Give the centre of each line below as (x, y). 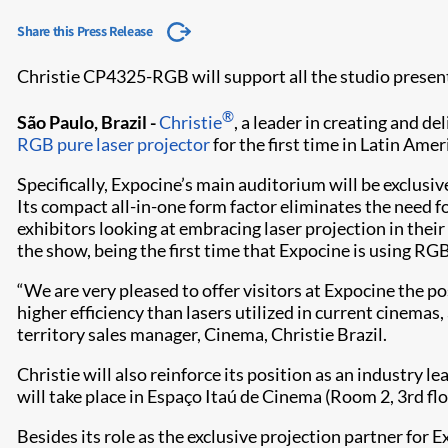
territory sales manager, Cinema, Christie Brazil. (202, 334)
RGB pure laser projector (113, 144)
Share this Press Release (85, 31)
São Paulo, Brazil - (88, 122)
